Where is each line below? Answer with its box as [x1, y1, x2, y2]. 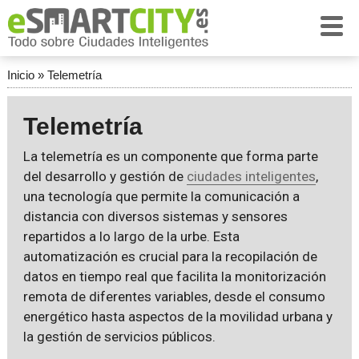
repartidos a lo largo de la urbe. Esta [22, 228, 240, 244]
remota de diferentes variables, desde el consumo [22, 288, 325, 305]
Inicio [6, 68, 34, 82]
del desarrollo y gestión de [22, 168, 187, 184]
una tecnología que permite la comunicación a [22, 188, 300, 204]
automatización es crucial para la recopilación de [22, 248, 317, 264]
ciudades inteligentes [186, 168, 316, 184]
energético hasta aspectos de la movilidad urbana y [22, 309, 333, 325]
